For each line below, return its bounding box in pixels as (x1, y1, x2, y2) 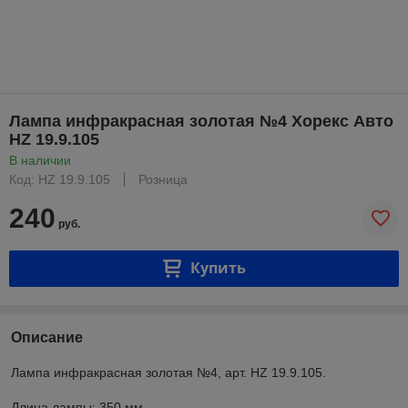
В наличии (9, 152, 71, 168)
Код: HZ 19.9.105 (9, 171, 110, 187)
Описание (11, 329, 83, 345)
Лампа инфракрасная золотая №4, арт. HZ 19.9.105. (11, 364, 326, 380)
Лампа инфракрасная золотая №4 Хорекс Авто (9, 111, 393, 130)
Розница (138, 171, 188, 187)
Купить (189, 258, 246, 279)
